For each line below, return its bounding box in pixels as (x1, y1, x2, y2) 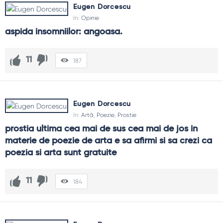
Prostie (117, 111, 136, 118)
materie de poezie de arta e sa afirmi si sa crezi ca (5, 136, 212, 145)
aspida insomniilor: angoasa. (5, 27, 122, 36)
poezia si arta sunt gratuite (5, 148, 116, 157)
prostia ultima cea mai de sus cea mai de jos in (5, 124, 198, 133)
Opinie (81, 14, 99, 21)
